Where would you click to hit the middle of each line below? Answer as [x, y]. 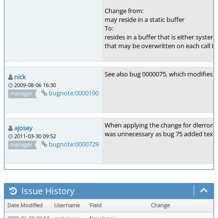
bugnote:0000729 [73, 144]
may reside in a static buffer [145, 19]
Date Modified [25, 205]
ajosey [23, 128]
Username [67, 205]
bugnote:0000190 [73, 93]
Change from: [124, 11]
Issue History [47, 191]
